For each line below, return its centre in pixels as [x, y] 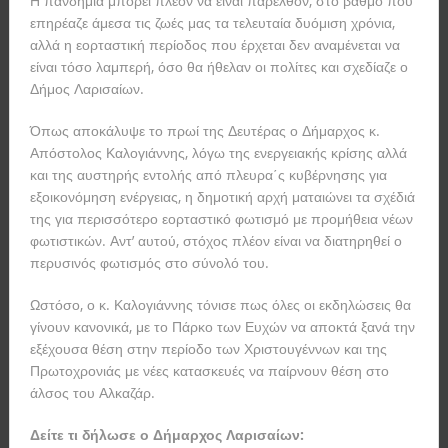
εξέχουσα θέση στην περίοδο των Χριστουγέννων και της [208, 349]
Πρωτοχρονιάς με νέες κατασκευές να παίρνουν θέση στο [209, 371]
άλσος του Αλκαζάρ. [92, 393]
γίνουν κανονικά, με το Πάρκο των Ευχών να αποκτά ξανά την [222, 327]
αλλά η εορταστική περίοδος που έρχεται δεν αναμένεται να [214, 45]
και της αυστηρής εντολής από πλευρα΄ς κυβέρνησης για [208, 175]
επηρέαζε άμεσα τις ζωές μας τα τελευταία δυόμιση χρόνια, [212, 23]
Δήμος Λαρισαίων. [86, 89]
